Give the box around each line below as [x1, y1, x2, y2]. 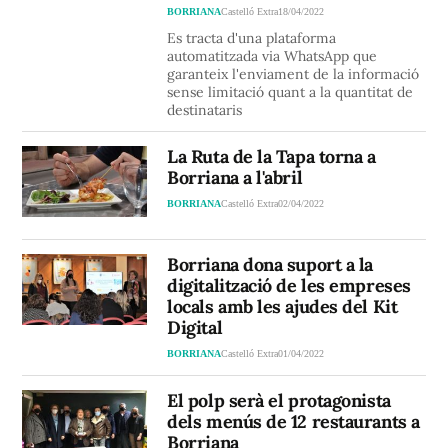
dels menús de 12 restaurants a [167, 410, 420, 434]
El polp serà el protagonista [167, 389, 391, 413]
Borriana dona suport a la [167, 253, 373, 277]
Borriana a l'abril [167, 166, 303, 190]
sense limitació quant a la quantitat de [167, 83, 414, 102]
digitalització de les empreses [167, 274, 411, 298]
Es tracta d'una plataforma [167, 29, 337, 48]
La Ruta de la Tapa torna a [167, 145, 376, 169]
